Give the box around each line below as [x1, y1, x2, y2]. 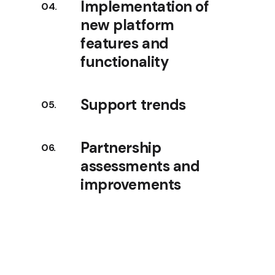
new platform [80, 15, 174, 34]
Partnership [80, 137, 161, 157]
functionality [80, 52, 169, 71]
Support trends [80, 95, 186, 114]
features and [80, 33, 169, 53]
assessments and [80, 156, 200, 176]
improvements [80, 174, 181, 194]
